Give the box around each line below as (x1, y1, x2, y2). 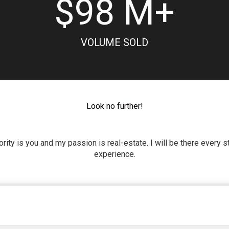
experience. (94, 149, 135, 159)
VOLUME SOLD (80, 36, 148, 49)
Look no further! (86, 101, 143, 111)
